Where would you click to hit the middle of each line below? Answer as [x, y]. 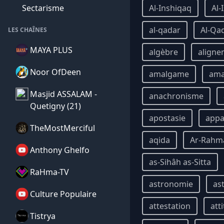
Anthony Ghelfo [60, 150]
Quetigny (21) [55, 106]
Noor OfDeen [55, 72]
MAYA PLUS [51, 50]
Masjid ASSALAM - [63, 94]
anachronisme [176, 96]
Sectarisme [43, 8]
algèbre [163, 52]
